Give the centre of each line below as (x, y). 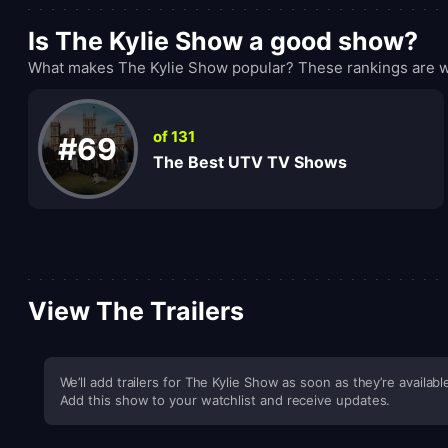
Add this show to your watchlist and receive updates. (225, 400)
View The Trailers (135, 311)
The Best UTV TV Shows (249, 161)
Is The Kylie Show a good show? (222, 41)
